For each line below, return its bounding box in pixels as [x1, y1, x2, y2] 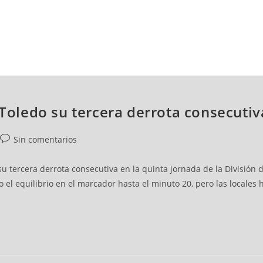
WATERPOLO [127, 57, 174, 70]
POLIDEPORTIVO [200, 57, 259, 70]
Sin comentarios [14, 134, 77, 146]
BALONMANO [53, 57, 101, 70]
